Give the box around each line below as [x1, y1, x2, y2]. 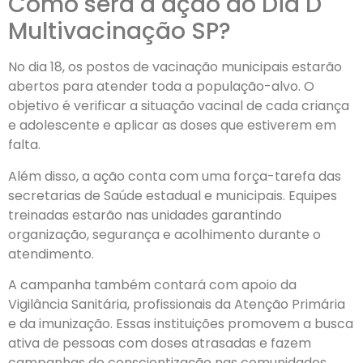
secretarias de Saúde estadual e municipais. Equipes [8, 186, 337, 205]
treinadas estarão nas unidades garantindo [8, 205, 282, 224]
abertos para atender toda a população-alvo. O [8, 77, 314, 96]
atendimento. [8, 244, 94, 263]
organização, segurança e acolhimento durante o [8, 224, 321, 244]
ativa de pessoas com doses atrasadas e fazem [8, 334, 311, 353]
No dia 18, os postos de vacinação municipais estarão [8, 58, 342, 77]
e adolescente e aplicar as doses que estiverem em [8, 116, 336, 135]
